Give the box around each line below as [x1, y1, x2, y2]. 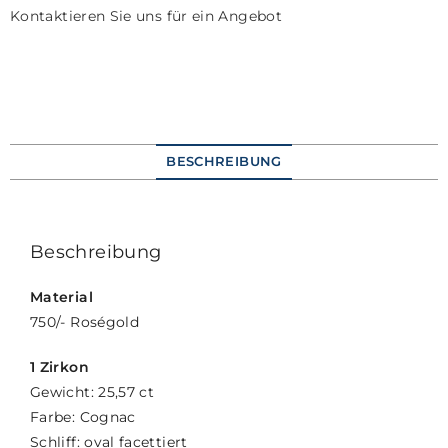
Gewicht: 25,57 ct [30, 382, 155, 401]
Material [30, 287, 93, 306]
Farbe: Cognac [30, 407, 136, 426]
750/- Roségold [30, 312, 140, 331]
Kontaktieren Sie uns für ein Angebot [10, 6, 282, 25]
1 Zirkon [30, 357, 89, 376]
